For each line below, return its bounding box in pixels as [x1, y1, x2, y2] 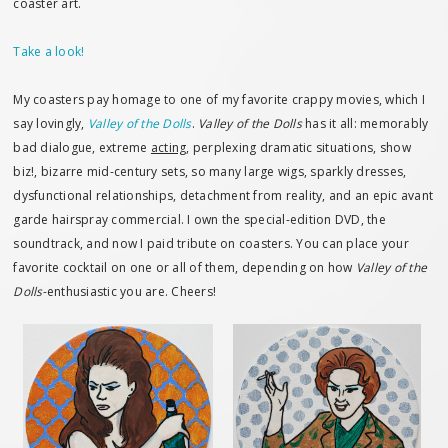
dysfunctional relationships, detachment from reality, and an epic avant [13, 187, 434, 204]
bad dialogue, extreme [13, 139, 151, 156]
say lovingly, [13, 115, 88, 132]
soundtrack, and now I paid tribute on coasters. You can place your [13, 235, 409, 252]
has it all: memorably [301, 115, 429, 132]
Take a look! [13, 43, 85, 60]
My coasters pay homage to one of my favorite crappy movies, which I [13, 91, 426, 108]
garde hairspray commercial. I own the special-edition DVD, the [13, 211, 386, 228]
